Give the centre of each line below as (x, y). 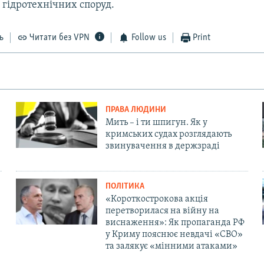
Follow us (148, 38)
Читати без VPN (60, 38)
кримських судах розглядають (168, 135)
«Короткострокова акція (156, 199)
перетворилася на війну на (162, 211)
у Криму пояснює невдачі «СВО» (174, 235)
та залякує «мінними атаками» (171, 247)
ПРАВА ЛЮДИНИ (136, 110)
